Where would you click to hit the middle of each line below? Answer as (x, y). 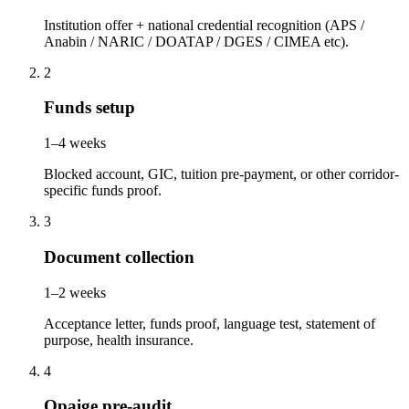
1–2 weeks (75, 292)
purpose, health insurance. (119, 340)
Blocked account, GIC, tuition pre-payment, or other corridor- (221, 174)
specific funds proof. (103, 191)
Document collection (119, 257)
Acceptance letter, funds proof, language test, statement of (210, 323)
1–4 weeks (75, 143)
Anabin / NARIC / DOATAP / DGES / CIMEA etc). (196, 41)
